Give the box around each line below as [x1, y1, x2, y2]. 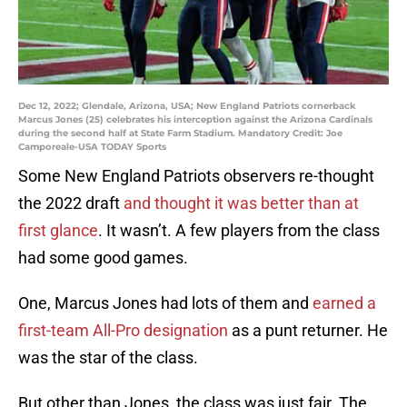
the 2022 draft [18, 194, 124, 213]
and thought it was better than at [124, 194, 359, 213]
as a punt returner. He [228, 321, 388, 341]
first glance [18, 221, 98, 241]
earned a [313, 293, 376, 313]
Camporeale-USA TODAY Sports [18, 141, 166, 154]
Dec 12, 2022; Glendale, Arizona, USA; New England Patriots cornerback [18, 100, 356, 113]
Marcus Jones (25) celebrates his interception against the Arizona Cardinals [18, 114, 372, 126]
